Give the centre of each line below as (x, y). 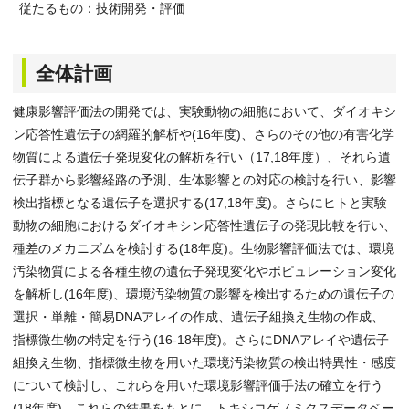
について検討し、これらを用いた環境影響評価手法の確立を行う (198, 385)
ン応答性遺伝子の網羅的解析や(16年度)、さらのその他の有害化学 (204, 134)
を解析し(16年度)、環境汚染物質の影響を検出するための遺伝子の (204, 294)
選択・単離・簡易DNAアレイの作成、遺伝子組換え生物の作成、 (199, 317)
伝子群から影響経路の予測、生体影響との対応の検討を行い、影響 (204, 180)
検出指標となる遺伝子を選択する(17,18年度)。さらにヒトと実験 (200, 203)
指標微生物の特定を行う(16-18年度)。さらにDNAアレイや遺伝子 (201, 340)
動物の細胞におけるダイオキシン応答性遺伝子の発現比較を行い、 (204, 225)
